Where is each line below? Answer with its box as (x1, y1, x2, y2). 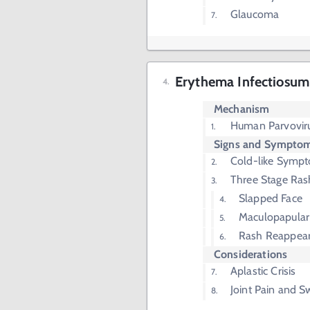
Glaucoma (230, 8, 280, 21)
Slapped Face (239, 192, 302, 206)
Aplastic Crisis (230, 264, 296, 278)
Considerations (214, 248, 288, 262)
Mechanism (214, 102, 270, 116)
